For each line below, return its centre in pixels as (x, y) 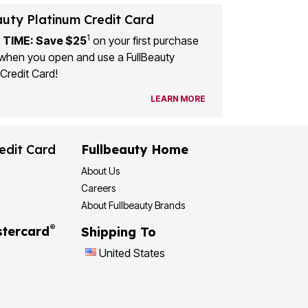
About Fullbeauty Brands (133, 205)
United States (132, 253)
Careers (98, 188)
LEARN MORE (178, 98)
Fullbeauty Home (135, 149)
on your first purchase (145, 40)
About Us (100, 170)
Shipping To (119, 232)
